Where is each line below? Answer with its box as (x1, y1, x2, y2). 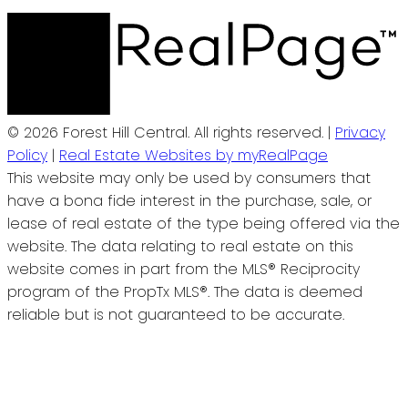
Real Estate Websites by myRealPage (59, 145, 328, 167)
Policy (7, 145, 47, 167)
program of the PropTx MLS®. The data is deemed (7, 281, 362, 303)
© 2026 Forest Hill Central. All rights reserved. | (7, 122, 335, 144)
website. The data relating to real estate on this (7, 236, 353, 258)
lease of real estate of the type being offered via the (7, 213, 400, 235)
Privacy (335, 122, 385, 144)
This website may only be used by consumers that (7, 168, 371, 189)
